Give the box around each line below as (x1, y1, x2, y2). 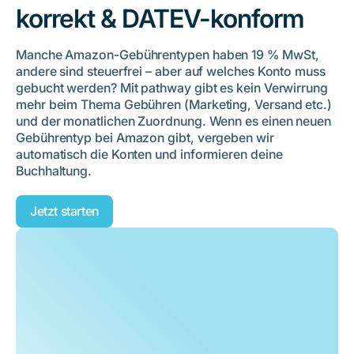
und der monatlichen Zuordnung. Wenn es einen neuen (16, 113, 332, 130)
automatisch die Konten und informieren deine (16, 146, 283, 163)
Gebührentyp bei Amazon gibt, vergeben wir (16, 130, 274, 146)
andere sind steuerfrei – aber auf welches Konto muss (16, 63, 326, 80)
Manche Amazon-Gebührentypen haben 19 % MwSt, (16, 47, 319, 63)
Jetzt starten (30, 203, 99, 220)
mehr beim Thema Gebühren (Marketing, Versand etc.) (16, 96, 333, 113)
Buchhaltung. (16, 163, 92, 179)
